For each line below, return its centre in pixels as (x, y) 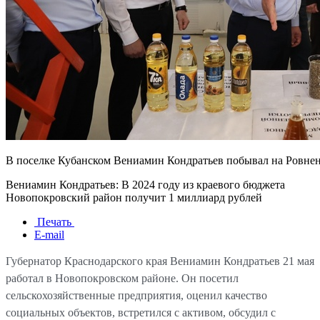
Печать (54, 222)
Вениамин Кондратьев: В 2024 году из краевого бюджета (145, 185)
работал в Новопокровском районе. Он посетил (122, 279)
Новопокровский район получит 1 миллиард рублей (134, 198)
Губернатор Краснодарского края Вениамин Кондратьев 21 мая (160, 261)
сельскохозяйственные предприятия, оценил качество (136, 296)
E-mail (49, 235)
